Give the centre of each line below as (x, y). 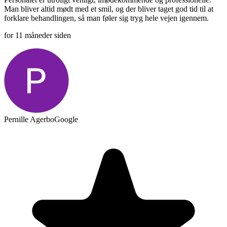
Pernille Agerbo (29, 119)
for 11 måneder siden (37, 35)
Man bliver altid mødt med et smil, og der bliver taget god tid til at (109, 9)
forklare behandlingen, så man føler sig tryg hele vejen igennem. (106, 18)
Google (66, 119)
